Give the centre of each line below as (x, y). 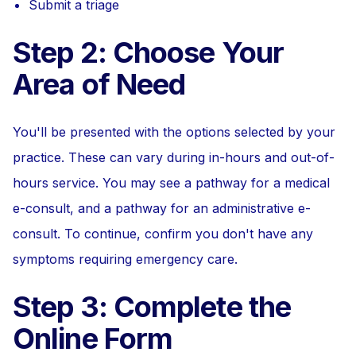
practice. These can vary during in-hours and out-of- (174, 157)
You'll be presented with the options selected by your (174, 132)
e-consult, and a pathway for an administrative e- (162, 208)
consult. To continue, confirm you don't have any (163, 234)
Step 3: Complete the (152, 307)
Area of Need (99, 84)
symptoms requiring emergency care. (125, 259)
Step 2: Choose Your (148, 52)
